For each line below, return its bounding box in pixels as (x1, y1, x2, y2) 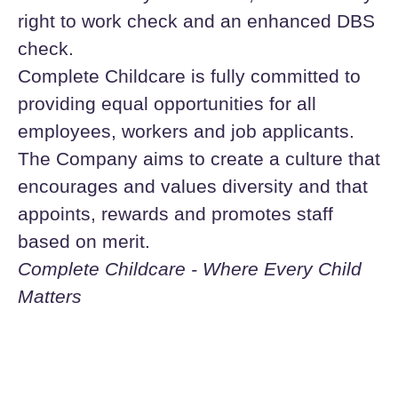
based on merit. (18, 231, 150, 251)
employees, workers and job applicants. (18, 121, 354, 141)
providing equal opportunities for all (18, 93, 316, 114)
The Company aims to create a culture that (18, 148, 380, 169)
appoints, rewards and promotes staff (18, 203, 333, 224)
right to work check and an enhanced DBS (18, 11, 375, 31)
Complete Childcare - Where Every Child (18, 259, 362, 279)
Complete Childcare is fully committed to (18, 66, 361, 86)
